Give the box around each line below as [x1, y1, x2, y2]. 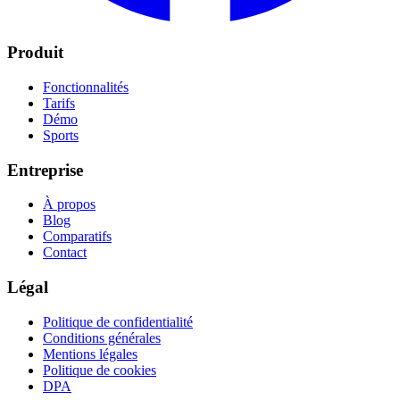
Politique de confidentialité [43, 313, 193, 329]
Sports [43, 127, 79, 143]
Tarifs [43, 95, 75, 111]
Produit [7, 43, 63, 62]
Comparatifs [43, 229, 112, 245]
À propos [43, 196, 96, 212]
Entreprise [7, 160, 83, 179]
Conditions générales [43, 329, 161, 346]
